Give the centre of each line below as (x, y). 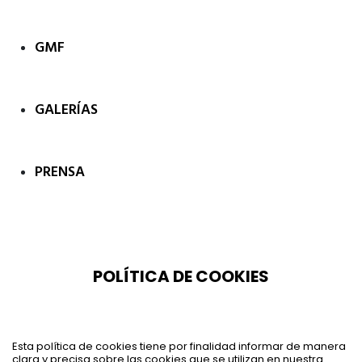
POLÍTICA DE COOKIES (181, 276)
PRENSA (60, 172)
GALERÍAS (66, 110)
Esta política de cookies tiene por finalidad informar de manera (179, 346)
